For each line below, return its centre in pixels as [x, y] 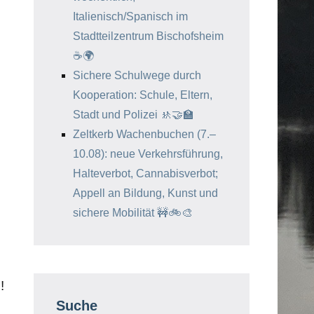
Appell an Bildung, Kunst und [145, 193]
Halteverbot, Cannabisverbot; [145, 173]
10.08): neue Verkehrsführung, [148, 154]
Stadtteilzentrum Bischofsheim [148, 36]
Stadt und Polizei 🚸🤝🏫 [134, 115]
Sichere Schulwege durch [137, 75]
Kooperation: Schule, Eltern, [143, 95]
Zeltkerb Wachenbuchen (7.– [144, 134]
